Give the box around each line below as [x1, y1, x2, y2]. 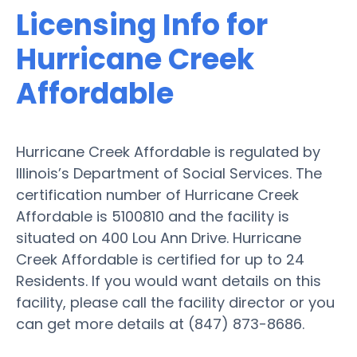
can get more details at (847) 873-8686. [16, 313, 304, 334]
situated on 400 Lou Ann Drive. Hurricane [16, 227, 301, 248]
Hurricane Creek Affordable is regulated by [16, 141, 320, 162]
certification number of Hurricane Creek [16, 184, 299, 205]
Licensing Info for [16, 4, 268, 45]
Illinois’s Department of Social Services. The [16, 163, 322, 183]
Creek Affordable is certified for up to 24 [16, 249, 304, 269]
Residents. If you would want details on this [16, 270, 321, 291]
